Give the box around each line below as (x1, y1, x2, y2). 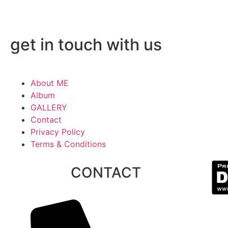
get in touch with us (10, 34, 162, 54)
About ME (31, 77, 69, 88)
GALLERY (31, 102, 67, 112)
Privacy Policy (31, 126, 85, 137)
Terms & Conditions (31, 138, 106, 149)
